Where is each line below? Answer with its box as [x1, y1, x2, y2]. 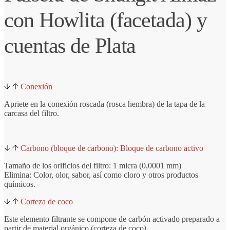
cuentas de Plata [4, 33, 136, 57]
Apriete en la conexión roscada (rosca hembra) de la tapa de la [4, 100, 205, 108]
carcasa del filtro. [4, 109, 59, 118]
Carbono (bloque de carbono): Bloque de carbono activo [21, 144, 203, 152]
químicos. [4, 180, 35, 188]
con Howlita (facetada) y [4, 8, 207, 32]
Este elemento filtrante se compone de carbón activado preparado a [4, 215, 220, 223]
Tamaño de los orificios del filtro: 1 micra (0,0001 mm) [4, 161, 181, 170]
